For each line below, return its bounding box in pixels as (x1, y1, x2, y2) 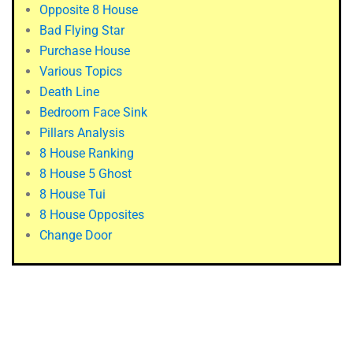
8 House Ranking (39, 146, 134, 162)
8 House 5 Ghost (39, 166, 132, 182)
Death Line (39, 84, 99, 100)
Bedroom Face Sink (39, 105, 147, 121)
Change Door (39, 228, 112, 243)
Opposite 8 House (39, 2, 138, 18)
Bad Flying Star (39, 23, 124, 39)
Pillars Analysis (39, 125, 124, 141)
